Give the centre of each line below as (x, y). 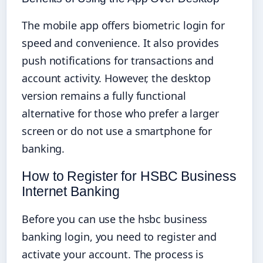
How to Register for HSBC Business (129, 176)
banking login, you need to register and (119, 236)
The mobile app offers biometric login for (123, 25)
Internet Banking (71, 191)
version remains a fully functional (104, 95)
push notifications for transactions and (118, 60)
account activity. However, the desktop (117, 78)
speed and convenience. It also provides (121, 43)
